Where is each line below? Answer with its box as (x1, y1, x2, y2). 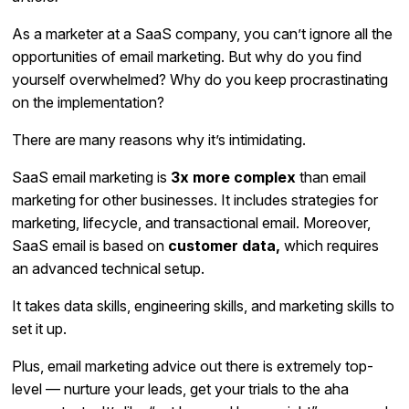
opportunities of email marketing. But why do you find (12, 47, 362, 66)
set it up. (12, 319, 68, 338)
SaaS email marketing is (12, 167, 172, 186)
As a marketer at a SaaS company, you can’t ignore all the (12, 24, 393, 43)
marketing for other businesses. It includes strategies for (12, 190, 379, 209)
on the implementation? (12, 92, 165, 111)
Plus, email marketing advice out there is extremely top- (12, 356, 374, 375)
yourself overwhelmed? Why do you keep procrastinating (12, 69, 389, 89)
